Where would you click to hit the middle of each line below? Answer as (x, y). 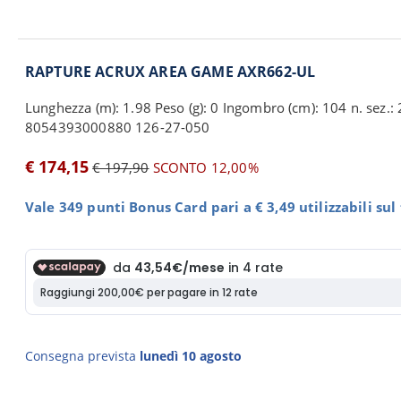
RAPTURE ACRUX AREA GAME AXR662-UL (171, 72)
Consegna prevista (82, 356)
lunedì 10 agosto (191, 356)
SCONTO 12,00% (204, 167)
